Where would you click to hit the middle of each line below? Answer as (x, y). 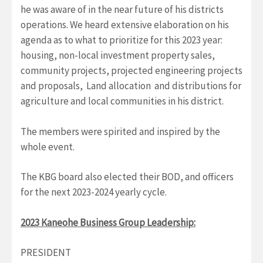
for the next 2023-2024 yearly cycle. (94, 192)
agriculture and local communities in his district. (122, 101)
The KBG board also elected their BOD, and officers (127, 177)
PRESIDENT (46, 253)
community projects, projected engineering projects (131, 71)
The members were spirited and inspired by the (120, 131)
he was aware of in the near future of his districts (122, 10)
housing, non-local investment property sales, (118, 55)
